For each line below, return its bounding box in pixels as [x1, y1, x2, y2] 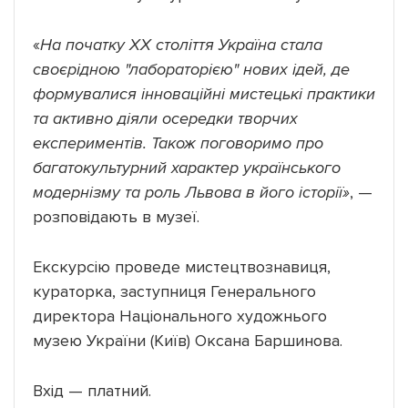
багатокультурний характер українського [33, 157, 341, 178]
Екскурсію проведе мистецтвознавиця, [33, 256, 331, 277]
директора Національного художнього [33, 305, 327, 326]
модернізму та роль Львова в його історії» [33, 181, 350, 202]
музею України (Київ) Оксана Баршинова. [33, 330, 342, 351]
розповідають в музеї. [33, 206, 199, 227]
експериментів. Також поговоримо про [33, 132, 323, 153]
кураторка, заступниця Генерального [33, 280, 316, 301]
